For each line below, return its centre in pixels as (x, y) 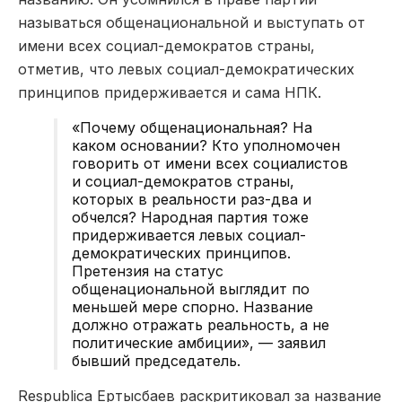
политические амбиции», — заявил (199, 342)
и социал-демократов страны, (183, 181)
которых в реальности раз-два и (192, 199)
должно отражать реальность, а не (201, 324)
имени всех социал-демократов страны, (166, 45)
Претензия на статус (148, 271)
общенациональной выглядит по (191, 288)
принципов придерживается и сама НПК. (170, 92)
